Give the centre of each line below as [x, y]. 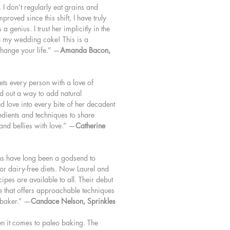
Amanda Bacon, [85, 50]
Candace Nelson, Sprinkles [73, 201]
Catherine [90, 126]
